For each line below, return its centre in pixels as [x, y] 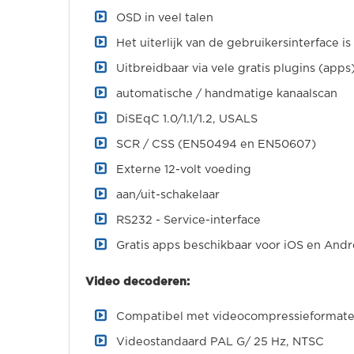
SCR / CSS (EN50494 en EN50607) [216, 144]
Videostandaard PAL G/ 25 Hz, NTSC [220, 342]
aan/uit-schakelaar [168, 195]
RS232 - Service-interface [188, 220]
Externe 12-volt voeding [184, 169]
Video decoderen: [137, 282]
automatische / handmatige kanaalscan [227, 94]
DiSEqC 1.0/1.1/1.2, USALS [187, 119]
